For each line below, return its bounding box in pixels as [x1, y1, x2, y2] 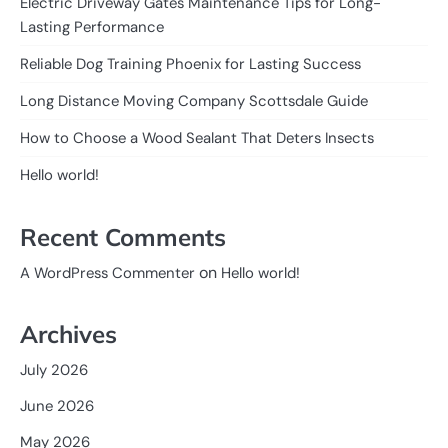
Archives [20, 319, 117, 350]
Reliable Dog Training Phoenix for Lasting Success [20, 54, 361, 75]
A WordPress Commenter [20, 262, 195, 283]
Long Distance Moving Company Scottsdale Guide [20, 91, 368, 112]
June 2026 [20, 396, 94, 417]
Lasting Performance [20, 17, 164, 38]
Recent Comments [20, 221, 226, 252]
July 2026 [20, 360, 88, 381]
